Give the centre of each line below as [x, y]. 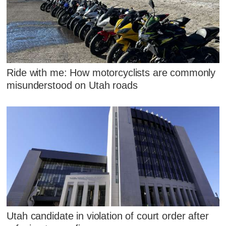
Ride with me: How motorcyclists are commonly [111, 72]
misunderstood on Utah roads [72, 85]
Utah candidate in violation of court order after [108, 216]
